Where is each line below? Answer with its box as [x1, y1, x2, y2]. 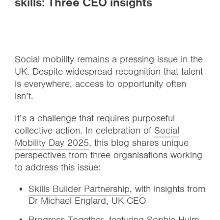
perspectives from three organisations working [15, 149, 202, 161]
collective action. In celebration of [15, 124, 154, 137]
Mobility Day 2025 [15, 137, 89, 149]
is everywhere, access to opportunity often [15, 78, 186, 90]
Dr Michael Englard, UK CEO [28, 194, 146, 207]
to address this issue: [15, 161, 101, 173]
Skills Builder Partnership [28, 183, 130, 195]
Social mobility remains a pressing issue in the [15, 53, 203, 65]
